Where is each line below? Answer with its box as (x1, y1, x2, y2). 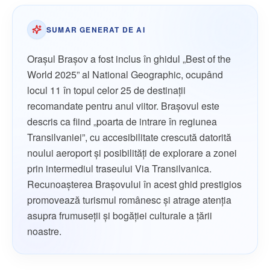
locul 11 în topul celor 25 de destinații (27, 83, 186, 98)
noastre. (27, 224, 61, 239)
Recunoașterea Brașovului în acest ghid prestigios (27, 177, 242, 192)
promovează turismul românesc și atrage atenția (27, 193, 231, 207)
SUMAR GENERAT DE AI (46, 24, 145, 36)
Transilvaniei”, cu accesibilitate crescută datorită (27, 130, 231, 145)
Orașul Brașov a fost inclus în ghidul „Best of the (27, 52, 231, 66)
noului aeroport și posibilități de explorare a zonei (27, 146, 237, 160)
